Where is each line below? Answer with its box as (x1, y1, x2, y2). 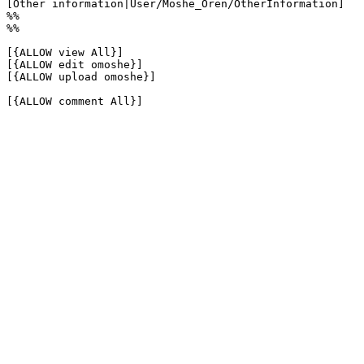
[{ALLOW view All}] (6, 46, 123, 58)
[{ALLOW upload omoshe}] (6, 71, 156, 83)
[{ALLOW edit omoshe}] (6, 58, 143, 71)
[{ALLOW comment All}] (6, 95, 143, 107)
